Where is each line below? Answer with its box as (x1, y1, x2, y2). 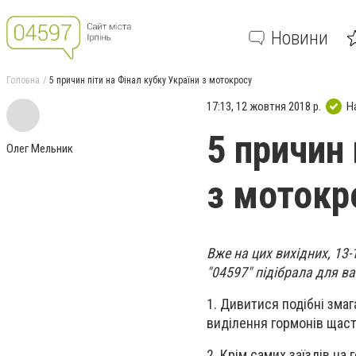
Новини (271, 26, 328, 49)
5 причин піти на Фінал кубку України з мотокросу (49, 75, 252, 86)
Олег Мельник (6, 141, 73, 156)
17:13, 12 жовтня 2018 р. (207, 99, 321, 114)
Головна (6, 75, 40, 86)
